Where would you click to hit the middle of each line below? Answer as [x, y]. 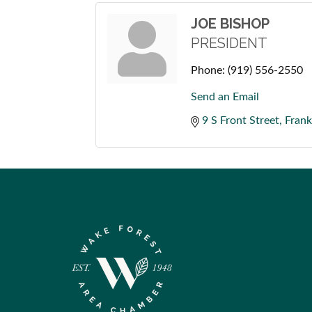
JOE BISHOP [230, 24]
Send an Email [225, 97]
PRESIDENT [229, 43]
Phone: [208, 70]
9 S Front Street [241, 120]
